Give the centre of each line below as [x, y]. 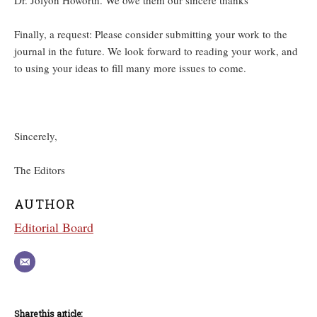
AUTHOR [45, 204]
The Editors [40, 170]
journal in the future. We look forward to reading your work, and [156, 51]
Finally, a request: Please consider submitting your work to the [151, 34]
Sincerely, [36, 136]
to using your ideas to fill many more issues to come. [130, 68]
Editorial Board [54, 227]
